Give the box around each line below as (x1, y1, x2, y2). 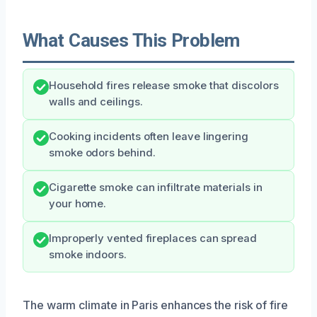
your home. (49, 197, 107, 210)
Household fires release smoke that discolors (49, 79, 279, 92)
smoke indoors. (49, 248, 127, 261)
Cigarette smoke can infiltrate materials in (49, 180, 263, 194)
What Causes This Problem (23, 29, 240, 51)
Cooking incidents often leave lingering (49, 129, 248, 143)
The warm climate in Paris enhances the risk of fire (23, 297, 288, 312)
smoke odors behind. (49, 146, 156, 159)
